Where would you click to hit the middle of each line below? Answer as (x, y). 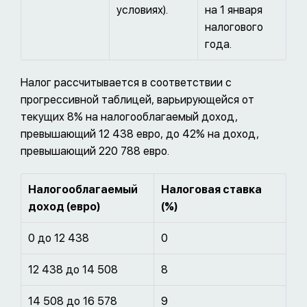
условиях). (142, 10)
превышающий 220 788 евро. (95, 151)
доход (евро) (64, 207)
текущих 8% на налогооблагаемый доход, (129, 117)
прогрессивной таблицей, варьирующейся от (137, 100)
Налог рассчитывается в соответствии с (126, 83)
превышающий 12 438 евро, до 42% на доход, (140, 134)
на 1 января (234, 10)
